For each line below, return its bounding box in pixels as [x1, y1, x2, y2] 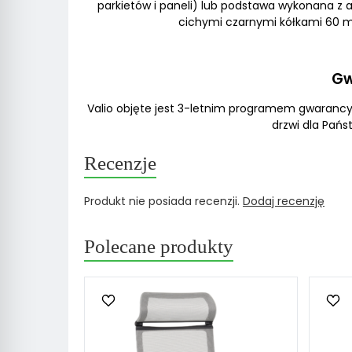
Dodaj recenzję [243, 193, 324, 209]
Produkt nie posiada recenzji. [84, 193, 243, 209]
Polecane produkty [84, 236, 233, 257]
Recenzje [84, 152, 156, 174]
